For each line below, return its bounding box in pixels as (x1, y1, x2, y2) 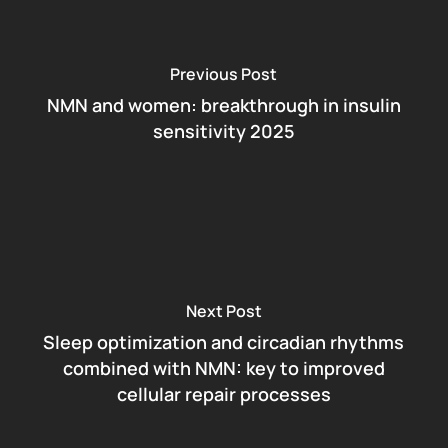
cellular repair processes (116, 381, 331, 406)
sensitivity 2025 (152, 118, 295, 143)
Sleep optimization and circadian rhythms (43, 329, 405, 354)
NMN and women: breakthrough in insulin (46, 92, 401, 117)
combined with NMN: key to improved (62, 355, 385, 380)
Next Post (185, 299, 262, 322)
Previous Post (170, 62, 278, 85)
